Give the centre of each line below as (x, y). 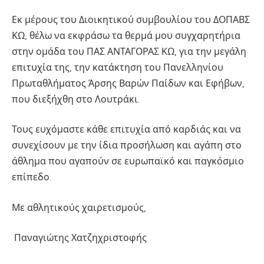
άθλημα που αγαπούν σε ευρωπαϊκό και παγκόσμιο (128, 161)
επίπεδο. (34, 177)
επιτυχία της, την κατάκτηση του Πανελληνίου (118, 67)
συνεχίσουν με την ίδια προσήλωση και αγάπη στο (127, 146)
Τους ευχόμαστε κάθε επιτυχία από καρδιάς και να (126, 130)
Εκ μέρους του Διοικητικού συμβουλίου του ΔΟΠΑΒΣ (131, 19)
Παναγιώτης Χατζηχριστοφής (80, 238)
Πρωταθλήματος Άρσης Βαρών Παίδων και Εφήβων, (128, 83)
